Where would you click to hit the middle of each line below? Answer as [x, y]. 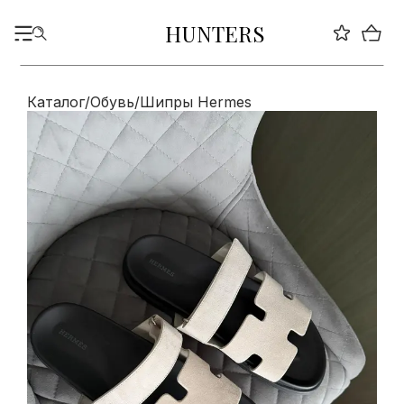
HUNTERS [215, 33]
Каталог [56, 102]
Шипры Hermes [196, 102]
